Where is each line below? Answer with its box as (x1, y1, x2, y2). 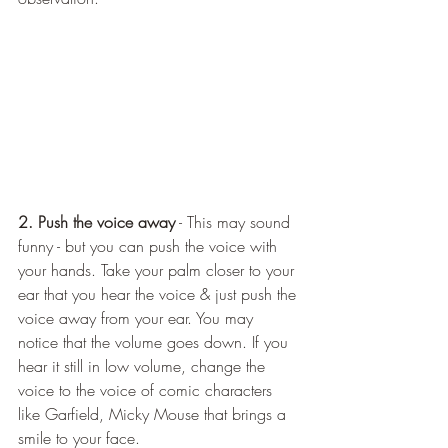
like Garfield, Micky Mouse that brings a (18, 403, 291, 426)
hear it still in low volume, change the (18, 355, 270, 378)
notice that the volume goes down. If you (18, 331, 293, 354)
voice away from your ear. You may (18, 307, 258, 330)
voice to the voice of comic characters (18, 379, 277, 402)
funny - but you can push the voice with (18, 235, 282, 258)
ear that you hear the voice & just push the (18, 283, 301, 306)
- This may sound (175, 211, 295, 234)
